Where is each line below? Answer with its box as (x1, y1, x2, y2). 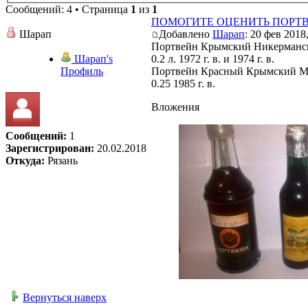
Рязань (45, 155, 78, 167)
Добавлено (159, 28, 212, 41)
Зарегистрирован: (5, 142, 94, 155)
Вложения (151, 101, 199, 113)
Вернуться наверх (23, 291, 107, 304)
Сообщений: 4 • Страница (5, 3, 131, 16)
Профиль (60, 65, 103, 78)
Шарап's (71, 53, 113, 65)
